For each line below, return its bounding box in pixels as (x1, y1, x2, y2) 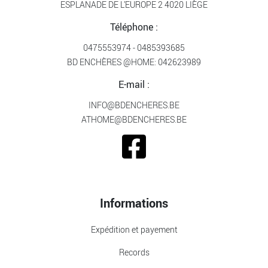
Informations (100, 194, 168, 211)
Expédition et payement (90, 223, 178, 235)
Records (118, 246, 150, 258)
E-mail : (118, 77, 150, 91)
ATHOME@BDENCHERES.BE (81, 113, 187, 125)
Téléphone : (110, 20, 158, 33)
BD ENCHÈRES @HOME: (67, 56, 158, 68)
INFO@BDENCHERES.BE (89, 99, 179, 111)
